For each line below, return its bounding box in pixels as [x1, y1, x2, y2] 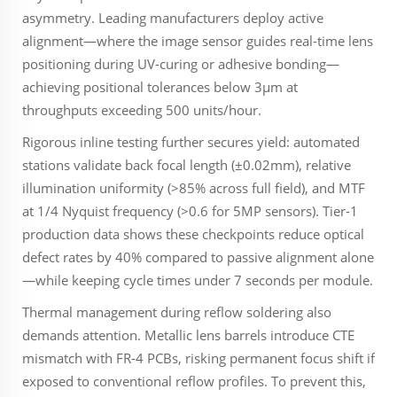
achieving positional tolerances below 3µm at [22, 78, 298, 96]
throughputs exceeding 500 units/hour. [22, 101, 261, 119]
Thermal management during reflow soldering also [22, 303, 331, 321]
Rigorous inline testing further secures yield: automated [22, 133, 360, 151]
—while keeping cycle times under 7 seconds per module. [22, 271, 373, 289]
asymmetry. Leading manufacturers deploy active [22, 9, 323, 27]
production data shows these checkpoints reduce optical [22, 225, 364, 243]
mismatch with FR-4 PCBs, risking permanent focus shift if [22, 349, 375, 367]
